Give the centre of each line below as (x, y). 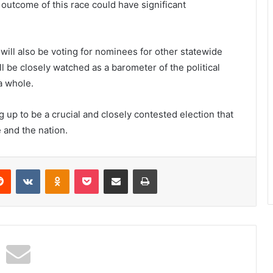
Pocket (111, 168)
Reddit (23, 168)
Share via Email (137, 168)
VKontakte (59, 168)
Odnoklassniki (95, 168)
